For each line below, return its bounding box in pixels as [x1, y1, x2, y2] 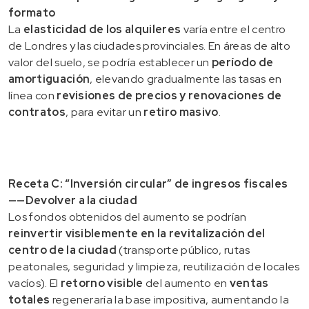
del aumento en [143, 275, 230, 290]
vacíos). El [8, 275, 61, 290]
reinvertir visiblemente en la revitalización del [8, 226, 266, 241]
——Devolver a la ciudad [8, 192, 138, 208]
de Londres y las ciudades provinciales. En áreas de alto [8, 38, 290, 53]
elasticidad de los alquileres [23, 21, 181, 37]
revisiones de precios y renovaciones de [57, 88, 282, 103]
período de [212, 54, 274, 70]
